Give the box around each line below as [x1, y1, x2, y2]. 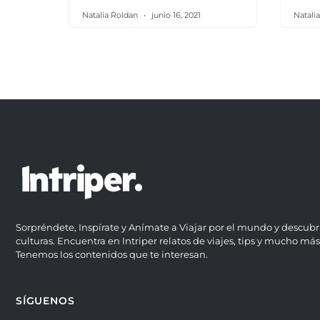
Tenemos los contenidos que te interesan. [16, 249, 208, 260]
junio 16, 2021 [149, 10, 201, 20]
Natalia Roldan [82, 10, 140, 20]
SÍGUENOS [16, 294, 75, 307]
